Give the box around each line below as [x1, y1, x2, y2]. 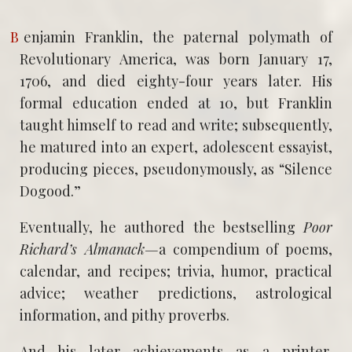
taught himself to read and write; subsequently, [20, 115, 332, 134]
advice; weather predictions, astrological [20, 284, 332, 302]
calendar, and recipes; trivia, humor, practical [20, 262, 332, 280]
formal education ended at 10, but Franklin [20, 93, 332, 112]
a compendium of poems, [158, 240, 332, 258]
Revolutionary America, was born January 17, [20, 49, 332, 68]
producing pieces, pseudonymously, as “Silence [20, 159, 332, 178]
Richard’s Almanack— [20, 240, 159, 258]
